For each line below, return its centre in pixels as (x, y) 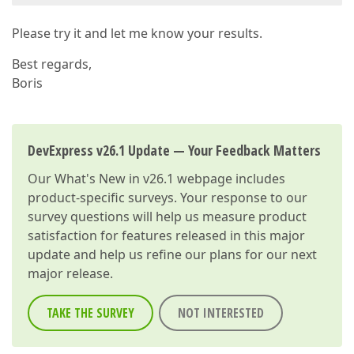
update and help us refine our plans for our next (172, 255)
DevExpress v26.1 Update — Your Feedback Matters (174, 151)
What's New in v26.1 (114, 179)
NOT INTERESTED (221, 313)
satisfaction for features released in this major (166, 236)
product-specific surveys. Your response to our (168, 198)
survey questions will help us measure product (167, 217)
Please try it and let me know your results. (137, 34)
